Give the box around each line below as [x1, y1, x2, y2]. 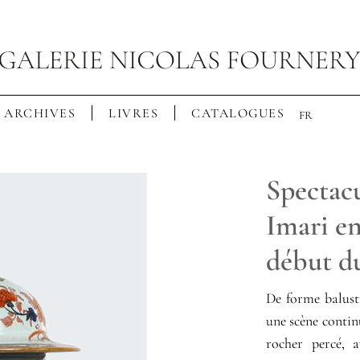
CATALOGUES [191, 104, 284, 121]
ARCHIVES [4, 104, 76, 121]
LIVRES [108, 104, 158, 121]
